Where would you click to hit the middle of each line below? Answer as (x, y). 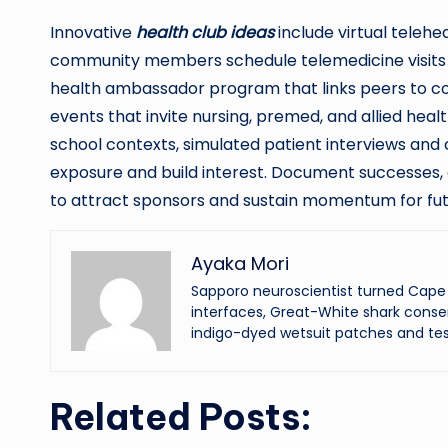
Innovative (93, 32)
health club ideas (205, 32)
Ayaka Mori (240, 263)
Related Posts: (181, 417)
